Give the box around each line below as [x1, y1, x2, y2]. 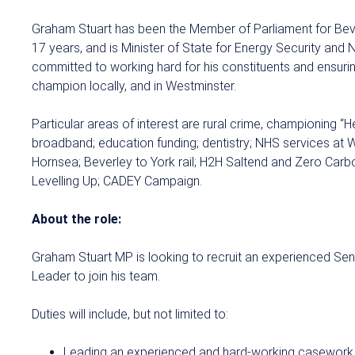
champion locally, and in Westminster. [32, 78, 236, 94]
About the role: [32, 212, 121, 227]
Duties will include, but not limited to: [32, 307, 228, 322]
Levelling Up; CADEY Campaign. [32, 174, 202, 189]
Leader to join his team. [32, 269, 160, 284]
